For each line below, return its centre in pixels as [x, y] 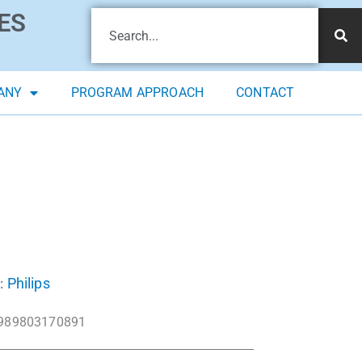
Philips [28, 284]
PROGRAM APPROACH [137, 93]
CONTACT [265, 93]
